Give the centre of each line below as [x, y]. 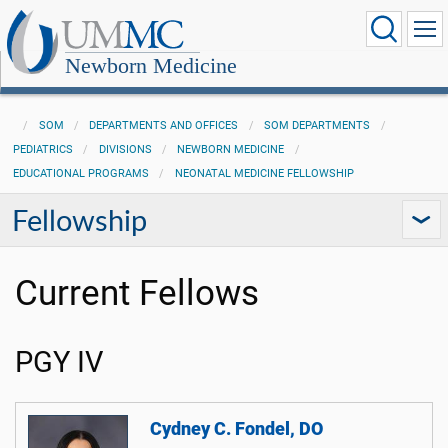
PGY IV [59, 362]
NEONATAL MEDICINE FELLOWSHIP [264, 173]
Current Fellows [137, 293]
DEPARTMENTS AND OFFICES [164, 125]
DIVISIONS [125, 149]
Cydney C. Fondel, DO [236, 429]
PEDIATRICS [42, 149]
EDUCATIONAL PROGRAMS [80, 173]
